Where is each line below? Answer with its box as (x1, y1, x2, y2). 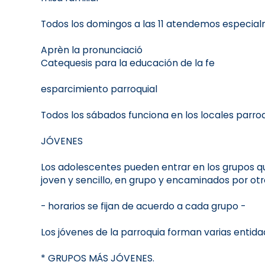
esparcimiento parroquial (40, 83, 157, 96)
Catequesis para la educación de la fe (40, 57, 215, 70)
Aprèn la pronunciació (40, 44, 143, 57)
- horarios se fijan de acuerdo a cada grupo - (40, 200, 245, 213)
